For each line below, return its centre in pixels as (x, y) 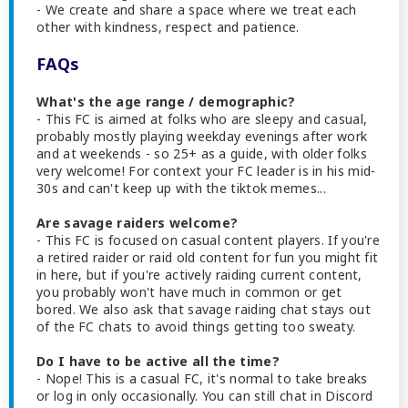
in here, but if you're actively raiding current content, (199, 275)
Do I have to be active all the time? (158, 361)
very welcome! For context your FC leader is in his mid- (206, 171)
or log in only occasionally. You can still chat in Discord (205, 396)
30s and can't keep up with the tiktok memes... (181, 188)
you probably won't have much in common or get (189, 292)
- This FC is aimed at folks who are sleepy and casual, (202, 119)
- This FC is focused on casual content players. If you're (209, 240)
